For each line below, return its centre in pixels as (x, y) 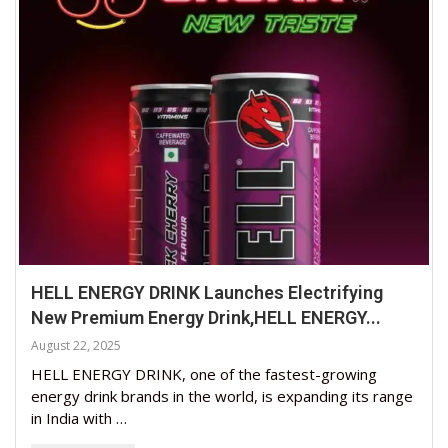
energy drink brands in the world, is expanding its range (222, 395)
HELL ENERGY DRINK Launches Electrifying (207, 292)
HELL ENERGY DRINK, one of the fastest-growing (204, 373)
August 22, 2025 (76, 345)
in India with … (79, 417)
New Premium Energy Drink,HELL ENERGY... (206, 317)
